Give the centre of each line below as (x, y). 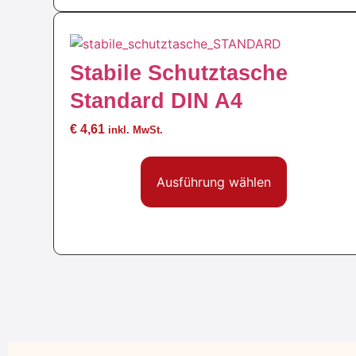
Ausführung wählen (213, 182)
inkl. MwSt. (136, 130)
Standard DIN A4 (157, 101)
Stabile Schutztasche (179, 73)
